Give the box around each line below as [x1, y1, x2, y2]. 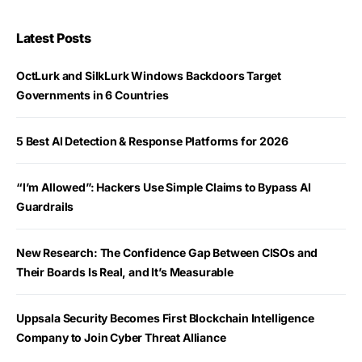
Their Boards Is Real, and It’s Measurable [16, 264, 234, 279]
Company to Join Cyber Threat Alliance [16, 330, 226, 344]
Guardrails [16, 199, 74, 213]
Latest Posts [16, 29, 91, 46]
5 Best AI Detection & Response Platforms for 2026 [16, 133, 288, 148]
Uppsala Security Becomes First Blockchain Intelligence [16, 310, 314, 325]
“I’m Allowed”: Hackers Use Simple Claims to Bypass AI [16, 179, 311, 194]
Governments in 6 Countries [16, 87, 169, 102]
